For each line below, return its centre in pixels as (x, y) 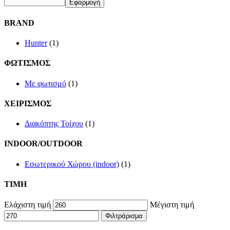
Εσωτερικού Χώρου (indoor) (72, 164)
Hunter (36, 43)
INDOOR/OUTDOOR (43, 144)
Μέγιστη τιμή (172, 205)
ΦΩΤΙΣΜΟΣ (27, 63)
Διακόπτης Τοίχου (54, 124)
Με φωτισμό (45, 83)
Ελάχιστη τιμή (27, 205)
